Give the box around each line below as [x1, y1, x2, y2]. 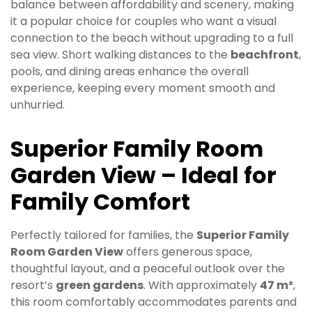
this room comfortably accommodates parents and [10, 294, 297, 311]
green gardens [56, 277, 143, 294]
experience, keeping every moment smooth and [10, 80, 275, 97]
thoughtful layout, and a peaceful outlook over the [10, 260, 285, 277]
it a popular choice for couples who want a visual [10, 13, 276, 30]
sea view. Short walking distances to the [10, 47, 231, 63]
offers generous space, [123, 244, 252, 260]
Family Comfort [10, 186, 190, 218]
